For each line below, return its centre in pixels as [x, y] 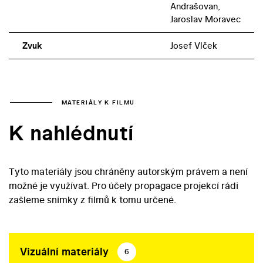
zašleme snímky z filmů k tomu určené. [92, 199]
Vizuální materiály [64, 252]
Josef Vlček [193, 46]
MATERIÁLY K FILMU [98, 102]
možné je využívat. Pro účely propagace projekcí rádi [124, 185]
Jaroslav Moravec [205, 19]
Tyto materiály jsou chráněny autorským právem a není [128, 171]
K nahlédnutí [71, 133]
